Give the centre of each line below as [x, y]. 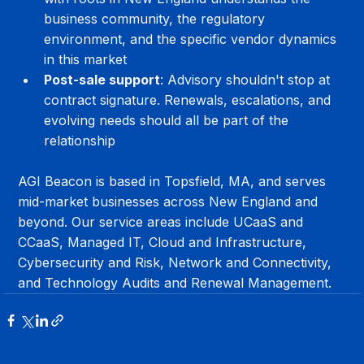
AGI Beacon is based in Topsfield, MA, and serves [174, 181]
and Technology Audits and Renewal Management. [175, 282]
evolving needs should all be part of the [169, 120]
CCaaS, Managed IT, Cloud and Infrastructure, [165, 242]
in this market [86, 59]
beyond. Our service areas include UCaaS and [163, 221]
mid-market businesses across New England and [170, 201]
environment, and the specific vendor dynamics [193, 39]
